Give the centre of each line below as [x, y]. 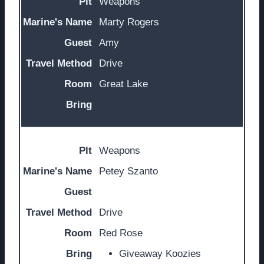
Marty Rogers [129, 22]
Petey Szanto [128, 171]
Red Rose [121, 233]
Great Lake [123, 84]
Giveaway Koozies [160, 253]
